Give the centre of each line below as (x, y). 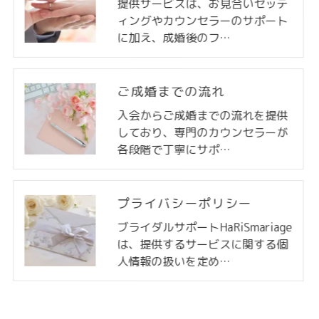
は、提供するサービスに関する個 (203, 244)
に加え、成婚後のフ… (174, 37)
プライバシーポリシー (184, 203)
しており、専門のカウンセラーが (203, 132)
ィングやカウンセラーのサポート (203, 21)
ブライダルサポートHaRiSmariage (205, 227)
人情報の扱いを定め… (174, 261)
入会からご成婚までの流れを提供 (203, 115)
